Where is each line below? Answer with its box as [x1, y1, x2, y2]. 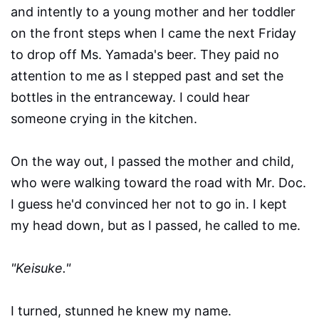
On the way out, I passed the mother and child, [11, 154, 294, 169]
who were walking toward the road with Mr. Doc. [11, 175, 306, 191]
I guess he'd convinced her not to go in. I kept [11, 197, 287, 212]
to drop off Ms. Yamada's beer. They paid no [11, 47, 279, 63]
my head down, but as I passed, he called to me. [11, 218, 308, 234]
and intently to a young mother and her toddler [11, 4, 296, 20]
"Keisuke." [11, 261, 78, 276]
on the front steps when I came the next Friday [11, 26, 296, 41]
